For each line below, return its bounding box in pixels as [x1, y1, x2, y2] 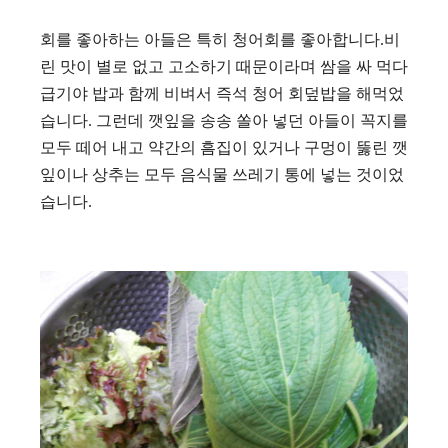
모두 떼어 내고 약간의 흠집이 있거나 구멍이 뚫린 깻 [40, 139, 408, 156]
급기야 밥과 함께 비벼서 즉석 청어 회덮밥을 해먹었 [40, 85, 404, 102]
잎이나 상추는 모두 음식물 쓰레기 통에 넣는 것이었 [40, 166, 404, 183]
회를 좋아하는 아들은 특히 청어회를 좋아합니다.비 [40, 31, 400, 48]
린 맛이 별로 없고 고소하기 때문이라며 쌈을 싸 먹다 [40, 58, 408, 75]
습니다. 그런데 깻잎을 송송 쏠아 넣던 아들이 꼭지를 [40, 112, 408, 129]
